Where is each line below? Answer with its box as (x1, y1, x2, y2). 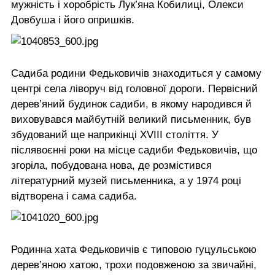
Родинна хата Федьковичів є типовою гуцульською (11, 243, 257, 255)
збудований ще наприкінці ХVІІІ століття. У (11, 128, 219, 141)
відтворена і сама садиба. (11, 190, 137, 202)
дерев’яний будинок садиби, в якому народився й (11, 98, 252, 110)
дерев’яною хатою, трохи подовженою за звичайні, (11, 258, 257, 271)
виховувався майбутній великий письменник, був (11, 113, 251, 125)
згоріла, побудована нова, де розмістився (11, 159, 212, 171)
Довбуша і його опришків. (11, 14, 134, 26)
